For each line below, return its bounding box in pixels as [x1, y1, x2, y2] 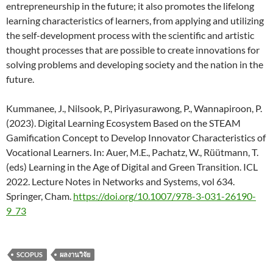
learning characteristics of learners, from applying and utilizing [6, 14, 264, 26]
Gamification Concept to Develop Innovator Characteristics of [6, 131, 266, 143]
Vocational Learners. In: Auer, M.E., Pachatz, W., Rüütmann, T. [6, 146, 258, 158]
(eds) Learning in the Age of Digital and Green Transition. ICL [6, 160, 258, 172]
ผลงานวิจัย [60, 250, 90, 258]
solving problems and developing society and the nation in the [6, 58, 263, 70]
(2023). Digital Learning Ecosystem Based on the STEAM [6, 116, 241, 129]
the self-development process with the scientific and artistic [6, 29, 254, 41]
